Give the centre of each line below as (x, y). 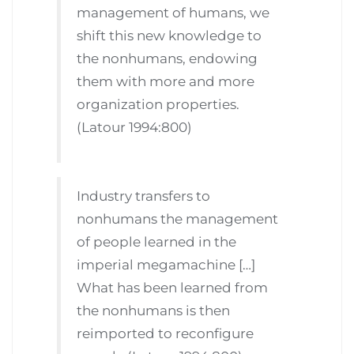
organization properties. (158, 105)
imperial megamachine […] (166, 264)
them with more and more (166, 82)
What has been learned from (173, 287)
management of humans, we (173, 13)
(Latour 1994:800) (135, 128)
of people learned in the (157, 241)
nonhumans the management (178, 218)
